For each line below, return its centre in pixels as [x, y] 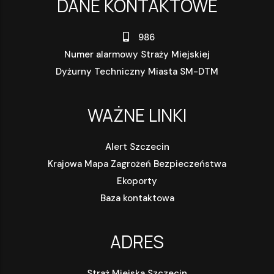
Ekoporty [137, 181]
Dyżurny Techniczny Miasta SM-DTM [137, 71]
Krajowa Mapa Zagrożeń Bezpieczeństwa [137, 164]
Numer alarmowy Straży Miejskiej [137, 54]
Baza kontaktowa [137, 198]
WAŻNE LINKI [137, 115]
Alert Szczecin [137, 146]
